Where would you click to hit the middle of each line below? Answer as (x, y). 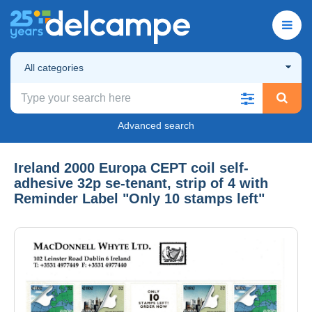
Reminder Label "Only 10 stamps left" (139, 198)
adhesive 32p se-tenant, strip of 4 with (141, 183)
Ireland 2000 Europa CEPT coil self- (131, 167)
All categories (54, 67)
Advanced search (156, 125)
